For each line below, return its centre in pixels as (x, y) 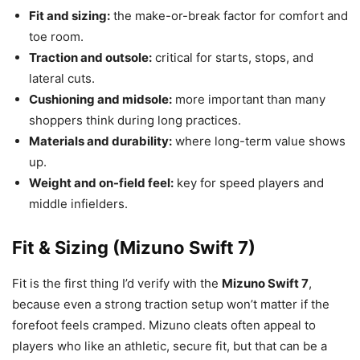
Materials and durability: (100, 141)
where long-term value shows (259, 141)
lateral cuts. (62, 78)
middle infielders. (78, 203)
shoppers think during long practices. (135, 120)
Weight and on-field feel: (101, 182)
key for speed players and (249, 182)
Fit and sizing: (70, 15)
